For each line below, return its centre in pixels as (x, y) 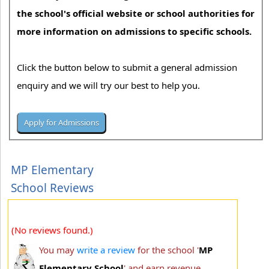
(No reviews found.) (52, 230)
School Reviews (52, 188)
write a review (106, 249)
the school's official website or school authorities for (136, 14)
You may (58, 249)
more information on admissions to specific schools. (134, 32)
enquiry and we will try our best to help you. (110, 86)
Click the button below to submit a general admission (127, 68)
